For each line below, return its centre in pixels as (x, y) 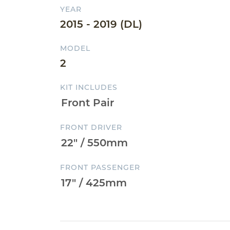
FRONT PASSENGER (100, 167)
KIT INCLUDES (89, 87)
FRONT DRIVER (91, 127)
